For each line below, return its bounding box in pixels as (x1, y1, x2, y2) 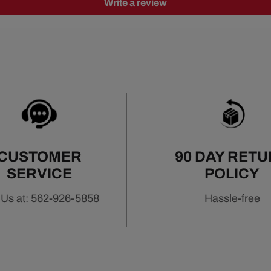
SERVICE (7, 166, 73, 182)
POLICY (204, 166, 260, 182)
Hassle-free (204, 192, 260, 205)
